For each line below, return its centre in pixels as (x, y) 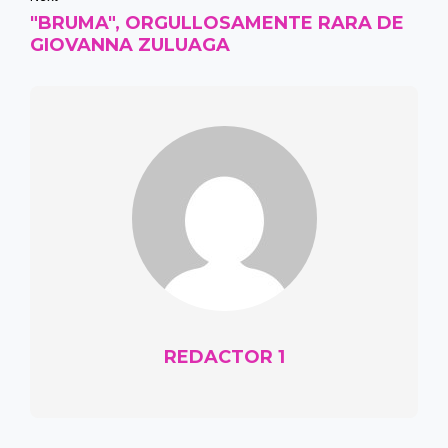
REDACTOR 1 (224, 357)
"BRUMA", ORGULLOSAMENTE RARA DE (217, 23)
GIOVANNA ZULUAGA (130, 45)
